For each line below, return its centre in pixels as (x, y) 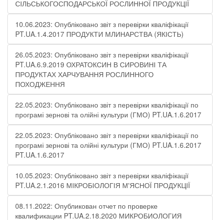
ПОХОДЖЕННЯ (40, 84)
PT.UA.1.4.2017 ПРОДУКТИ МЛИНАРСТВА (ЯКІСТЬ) (99, 34)
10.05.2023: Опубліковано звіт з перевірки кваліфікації (102, 175)
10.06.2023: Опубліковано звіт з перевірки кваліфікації (102, 24)
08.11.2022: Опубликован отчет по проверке (86, 206)
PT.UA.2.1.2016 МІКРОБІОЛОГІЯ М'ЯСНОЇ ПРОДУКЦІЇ (103, 185)
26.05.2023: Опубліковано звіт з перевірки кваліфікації (102, 55)
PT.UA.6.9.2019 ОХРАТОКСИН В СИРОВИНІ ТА (91, 64)
